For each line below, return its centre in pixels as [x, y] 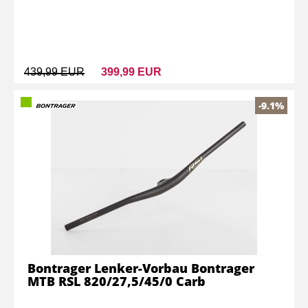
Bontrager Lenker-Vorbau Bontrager [141, 268]
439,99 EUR [54, 72]
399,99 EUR [131, 72]
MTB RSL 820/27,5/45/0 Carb [117, 281]
